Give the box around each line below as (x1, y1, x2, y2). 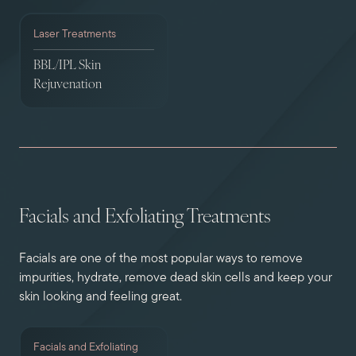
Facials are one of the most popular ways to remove (19, 253, 303, 265)
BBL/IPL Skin (33, 60, 101, 72)
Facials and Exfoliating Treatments (19, 208, 271, 227)
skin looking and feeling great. (19, 291, 182, 304)
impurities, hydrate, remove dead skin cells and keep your (19, 272, 332, 284)
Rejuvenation (33, 79, 102, 91)
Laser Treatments (33, 29, 116, 41)
